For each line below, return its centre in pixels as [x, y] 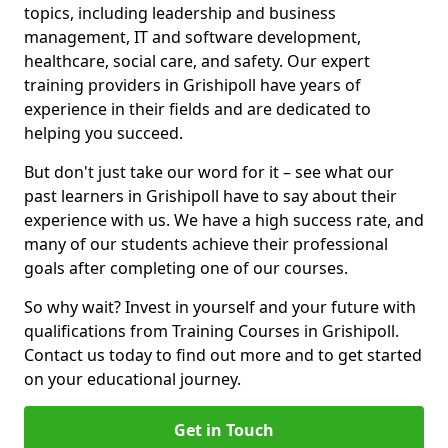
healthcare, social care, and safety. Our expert [197, 61]
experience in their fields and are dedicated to [197, 109]
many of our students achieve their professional [206, 244]
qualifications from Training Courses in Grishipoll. [211, 331]
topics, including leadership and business [180, 13]
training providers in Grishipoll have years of [192, 85]
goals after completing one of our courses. [186, 268]
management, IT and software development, [192, 37]
